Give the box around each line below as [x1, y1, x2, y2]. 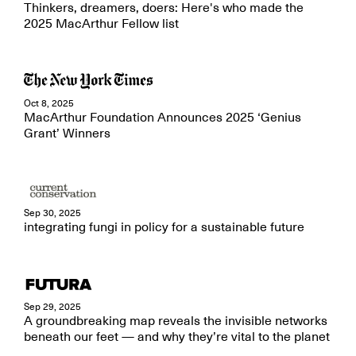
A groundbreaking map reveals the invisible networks [24, 313, 327, 329]
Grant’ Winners [24, 126, 110, 141]
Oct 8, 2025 [24, 97, 74, 110]
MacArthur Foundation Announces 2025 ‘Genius [24, 110, 301, 126]
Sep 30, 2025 [24, 207, 81, 219]
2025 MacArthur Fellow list [24, 16, 179, 32]
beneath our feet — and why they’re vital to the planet [24, 329, 330, 345]
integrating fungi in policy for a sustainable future [24, 219, 304, 235]
